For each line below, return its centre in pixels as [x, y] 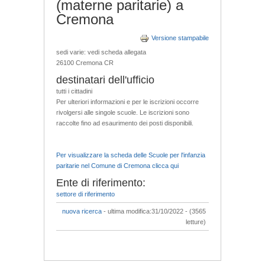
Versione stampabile [180, 38]
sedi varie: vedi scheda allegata [101, 52]
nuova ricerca [82, 211]
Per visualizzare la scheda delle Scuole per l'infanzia [131, 155]
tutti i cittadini [74, 91]
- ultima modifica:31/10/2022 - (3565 [154, 211]
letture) [196, 222]
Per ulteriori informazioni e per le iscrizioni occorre [127, 101]
